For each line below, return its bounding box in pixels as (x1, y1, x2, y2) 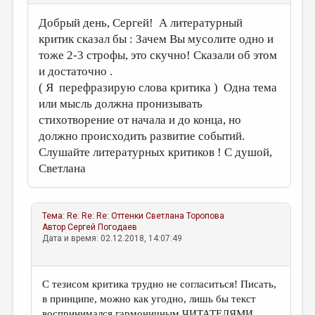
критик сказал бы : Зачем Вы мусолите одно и (39, 32, 274, 46)
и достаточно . (39, 65, 113, 78)
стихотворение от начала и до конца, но (39, 113, 242, 127)
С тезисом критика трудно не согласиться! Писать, (42, 278, 277, 290)
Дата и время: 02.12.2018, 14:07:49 (42, 233, 183, 243)
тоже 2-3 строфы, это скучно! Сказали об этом (39, 49, 278, 62)
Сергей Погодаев (67, 222, 138, 232)
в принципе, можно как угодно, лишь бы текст (42, 293, 257, 304)
